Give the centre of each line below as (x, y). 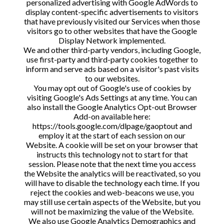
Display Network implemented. (112, 40)
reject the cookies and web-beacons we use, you (112, 192)
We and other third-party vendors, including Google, (112, 50)
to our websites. (112, 78)
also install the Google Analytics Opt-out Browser (112, 107)
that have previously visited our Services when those (112, 21)
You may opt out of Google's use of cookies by (112, 88)
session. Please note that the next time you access (112, 164)
